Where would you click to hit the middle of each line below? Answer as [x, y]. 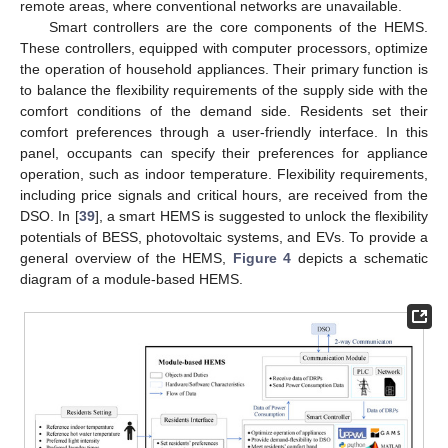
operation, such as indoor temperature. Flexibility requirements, [224, 174]
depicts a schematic [360, 258]
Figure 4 [262, 258]
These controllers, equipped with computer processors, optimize [224, 48]
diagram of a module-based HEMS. [131, 279]
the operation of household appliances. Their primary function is [224, 69]
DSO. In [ [49, 216]
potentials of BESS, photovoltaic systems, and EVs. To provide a [224, 237]
